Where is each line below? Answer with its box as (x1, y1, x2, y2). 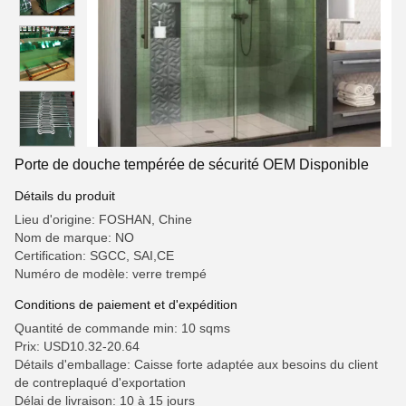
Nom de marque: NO (14, 230, 134, 245)
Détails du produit (14, 188, 115, 203)
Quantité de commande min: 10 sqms (14, 321, 230, 335)
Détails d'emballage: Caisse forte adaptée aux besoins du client (14, 357, 378, 372)
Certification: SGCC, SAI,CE (14, 248, 174, 263)
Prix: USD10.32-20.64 (14, 339, 140, 353)
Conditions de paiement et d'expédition (14, 297, 237, 312)
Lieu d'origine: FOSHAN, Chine (14, 212, 192, 227)
